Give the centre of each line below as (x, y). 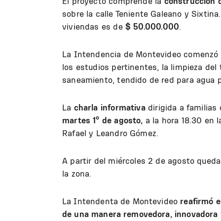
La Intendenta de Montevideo (121, 201)
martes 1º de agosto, (103, 120)
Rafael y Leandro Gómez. (110, 133)
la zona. (77, 173)
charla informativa (110, 107)
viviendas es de (94, 26)
